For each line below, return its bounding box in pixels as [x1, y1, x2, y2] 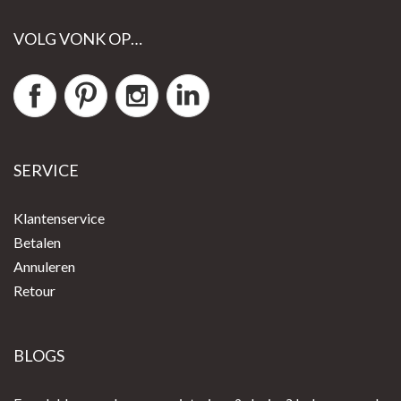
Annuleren [13, 257, 75, 275]
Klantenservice [13, 209, 105, 226]
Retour [13, 281, 55, 299]
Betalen [13, 233, 61, 251]
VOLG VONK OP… [13, 28, 142, 48]
